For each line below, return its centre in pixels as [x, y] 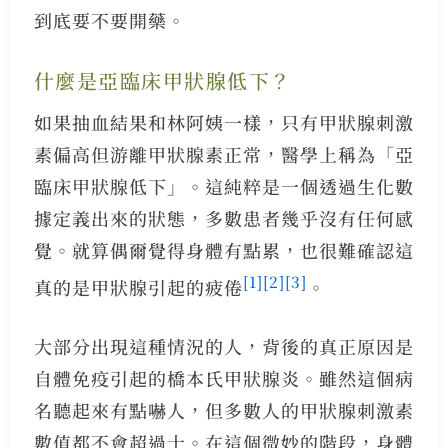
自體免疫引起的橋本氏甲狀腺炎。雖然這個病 [223, 377]
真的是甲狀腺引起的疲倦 [138, 286]
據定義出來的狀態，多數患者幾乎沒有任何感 [223, 217]
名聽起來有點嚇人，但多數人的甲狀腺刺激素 [223, 409]
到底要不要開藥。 [109, 19]
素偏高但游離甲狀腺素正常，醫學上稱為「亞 [223, 153]
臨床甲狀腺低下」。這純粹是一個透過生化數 [223, 185]
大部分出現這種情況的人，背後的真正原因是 [223, 345]
